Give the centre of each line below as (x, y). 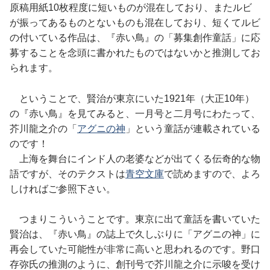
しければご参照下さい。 (63, 189)
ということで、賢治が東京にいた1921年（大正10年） (132, 98)
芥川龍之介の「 (43, 128)
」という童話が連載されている (193, 128)
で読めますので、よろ (212, 174)
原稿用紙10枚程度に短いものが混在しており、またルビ (131, 7)
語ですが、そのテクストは (67, 174)
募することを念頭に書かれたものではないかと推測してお (135, 52)
